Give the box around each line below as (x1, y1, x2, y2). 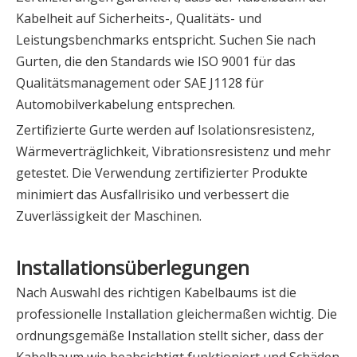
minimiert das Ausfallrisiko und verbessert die (16, 186, 289, 204)
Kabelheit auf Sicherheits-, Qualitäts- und (16, 10, 261, 28)
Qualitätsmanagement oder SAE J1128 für (16, 74, 264, 92)
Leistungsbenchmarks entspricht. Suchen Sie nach (16, 31, 316, 49)
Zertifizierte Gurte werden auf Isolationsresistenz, (16, 121, 315, 139)
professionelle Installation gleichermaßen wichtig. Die (16, 305, 337, 324)
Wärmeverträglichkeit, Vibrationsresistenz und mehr (16, 143, 331, 161)
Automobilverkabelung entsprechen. (16, 96, 235, 114)
